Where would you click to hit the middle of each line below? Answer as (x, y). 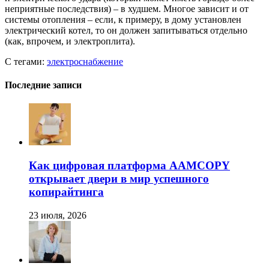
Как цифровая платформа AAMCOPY (129, 165)
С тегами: (26, 61)
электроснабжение (85, 61)
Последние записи (43, 85)
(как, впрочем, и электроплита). (70, 41)
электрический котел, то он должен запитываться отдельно (126, 30)
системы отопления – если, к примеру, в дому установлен (123, 19)
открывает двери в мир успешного (119, 178)
